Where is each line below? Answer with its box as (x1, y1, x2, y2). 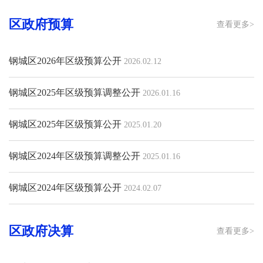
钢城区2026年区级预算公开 (9, 55, 122, 66)
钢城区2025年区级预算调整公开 (9, 87, 140, 97)
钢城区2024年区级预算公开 (9, 182, 122, 193)
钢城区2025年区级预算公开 (9, 119, 122, 129)
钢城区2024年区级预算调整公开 (9, 150, 140, 161)
